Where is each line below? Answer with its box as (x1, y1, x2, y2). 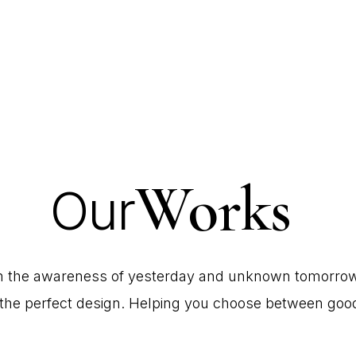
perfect (24, 295, 72, 311)
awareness (33, 268, 107, 284)
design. (75, 295, 125, 311)
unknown (227, 268, 291, 284)
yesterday (127, 268, 195, 284)
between (265, 295, 323, 311)
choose (212, 295, 261, 311)
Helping (128, 295, 180, 311)
